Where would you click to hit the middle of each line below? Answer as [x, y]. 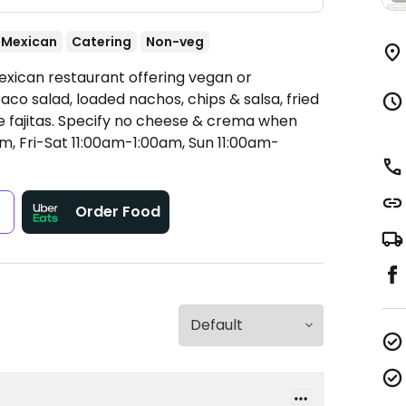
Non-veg [175, 42]
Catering [101, 42]
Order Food [118, 212]
